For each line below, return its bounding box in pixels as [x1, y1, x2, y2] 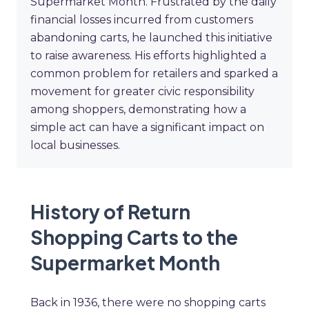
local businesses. [30, 139, 120, 152]
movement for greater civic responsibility [30, 85, 255, 99]
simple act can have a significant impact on [30, 121, 264, 134]
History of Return [30, 199, 190, 224]
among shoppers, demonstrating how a [30, 103, 246, 117]
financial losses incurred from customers [30, 13, 253, 27]
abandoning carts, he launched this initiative [30, 31, 272, 45]
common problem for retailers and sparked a [30, 67, 278, 81]
